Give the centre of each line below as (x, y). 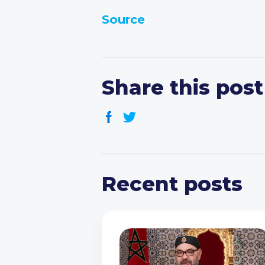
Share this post (182, 88)
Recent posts (172, 184)
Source (123, 20)
